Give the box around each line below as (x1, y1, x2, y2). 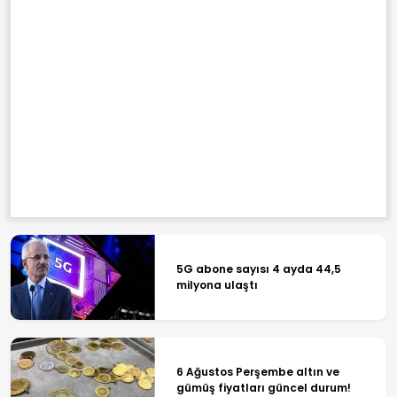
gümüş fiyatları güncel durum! (175, 379, 351, 395)
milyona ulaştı (175, 276, 258, 292)
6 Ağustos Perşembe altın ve (175, 363, 339, 379)
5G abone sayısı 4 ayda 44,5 (175, 261, 341, 276)
